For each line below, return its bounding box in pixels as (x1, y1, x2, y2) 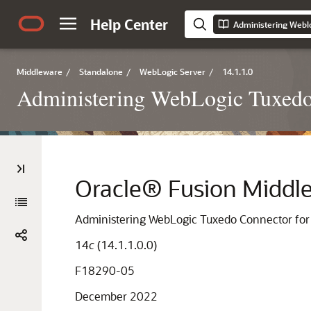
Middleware (17, 66, 62, 77)
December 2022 (75, 289, 158, 303)
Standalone (79, 66, 123, 77)
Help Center (90, 15, 168, 33)
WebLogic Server (140, 66, 205, 77)
